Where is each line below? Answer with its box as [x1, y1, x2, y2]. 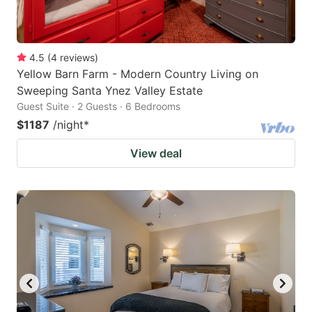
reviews [60, 52, 95, 64]
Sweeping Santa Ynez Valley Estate [17, 84, 203, 98]
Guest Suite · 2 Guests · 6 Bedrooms [17, 100, 180, 113]
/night [53, 118, 84, 132]
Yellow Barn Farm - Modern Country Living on [17, 67, 258, 81]
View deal [130, 146, 182, 161]
